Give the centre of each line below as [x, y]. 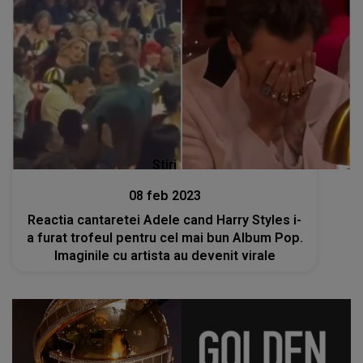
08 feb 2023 [164, 195]
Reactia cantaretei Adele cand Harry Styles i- [165, 220]
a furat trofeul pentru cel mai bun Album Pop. [164, 237]
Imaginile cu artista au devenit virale [164, 255]
